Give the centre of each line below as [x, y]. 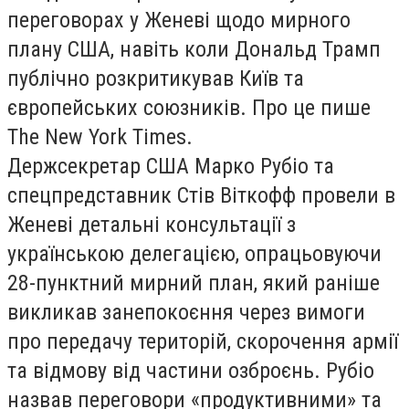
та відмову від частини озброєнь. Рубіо [191, 371]
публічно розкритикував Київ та [156, 79]
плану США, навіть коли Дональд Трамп [194, 49]
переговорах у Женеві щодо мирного [179, 20]
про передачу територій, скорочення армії [203, 341]
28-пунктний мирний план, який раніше [194, 283]
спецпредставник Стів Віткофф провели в [201, 195]
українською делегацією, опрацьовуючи [194, 254]
